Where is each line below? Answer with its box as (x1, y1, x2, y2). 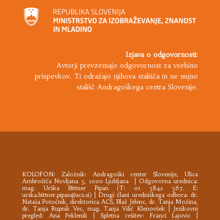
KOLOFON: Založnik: (22, 170, 93, 178)
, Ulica (177, 170, 198, 178)
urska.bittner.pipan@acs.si (22, 191, 89, 198)
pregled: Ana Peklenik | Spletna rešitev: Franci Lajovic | (22, 211, 198, 219)
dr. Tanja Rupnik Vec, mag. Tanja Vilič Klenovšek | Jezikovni (22, 204, 198, 212)
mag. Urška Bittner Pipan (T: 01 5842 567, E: (22, 184, 198, 192)
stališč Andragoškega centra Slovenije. (77, 82, 198, 91)
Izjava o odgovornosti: (126, 50, 198, 59)
